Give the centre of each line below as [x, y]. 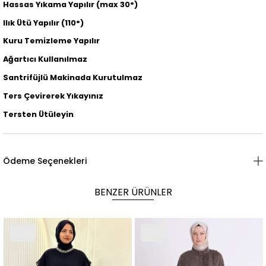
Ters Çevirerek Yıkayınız [53, 96]
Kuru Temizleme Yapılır [51, 41]
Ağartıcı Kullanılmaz [45, 59]
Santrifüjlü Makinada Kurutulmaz [73, 77]
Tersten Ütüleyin [38, 114]
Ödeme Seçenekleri [45, 161]
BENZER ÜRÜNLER [133, 192]
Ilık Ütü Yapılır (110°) [43, 23]
